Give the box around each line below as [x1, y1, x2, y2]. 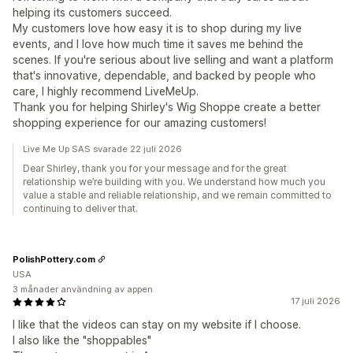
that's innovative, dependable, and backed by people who [13, 69, 316, 83]
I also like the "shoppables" [13, 333, 151, 347]
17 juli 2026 [291, 295, 340, 307]
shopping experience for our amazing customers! [13, 116, 266, 130]
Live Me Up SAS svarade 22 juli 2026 [23, 143, 182, 155]
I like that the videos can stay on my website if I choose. [13, 318, 301, 332]
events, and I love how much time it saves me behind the [13, 37, 303, 51]
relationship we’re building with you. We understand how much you [23, 176, 325, 188]
